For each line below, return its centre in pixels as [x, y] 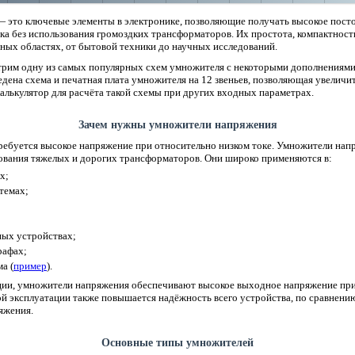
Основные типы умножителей [177, 342]
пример [30, 265]
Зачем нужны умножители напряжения [177, 124]
